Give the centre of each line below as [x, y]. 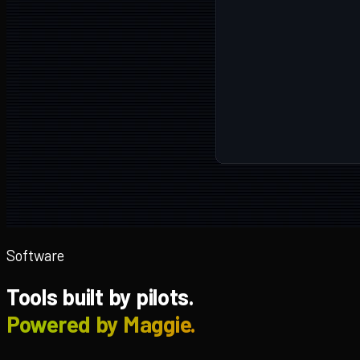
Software [35, 255]
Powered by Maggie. [101, 323]
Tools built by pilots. [100, 296]
